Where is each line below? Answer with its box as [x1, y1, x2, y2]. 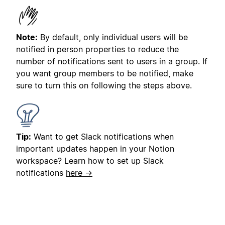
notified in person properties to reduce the [16, 44, 179, 55]
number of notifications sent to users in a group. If [16, 56, 207, 67]
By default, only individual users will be [38, 32, 188, 43]
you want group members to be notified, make [16, 68, 193, 79]
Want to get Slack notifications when [31, 132, 174, 142]
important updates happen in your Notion [16, 144, 174, 154]
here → [66, 168, 92, 178]
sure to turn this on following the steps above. [16, 80, 192, 91]
